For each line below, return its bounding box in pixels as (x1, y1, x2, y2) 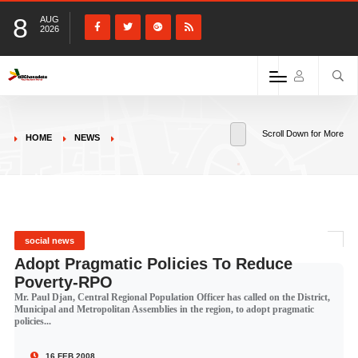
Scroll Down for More (262, 129, 344, 138)
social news (24, 236, 74, 245)
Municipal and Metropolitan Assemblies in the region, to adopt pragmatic (14, 304, 314, 315)
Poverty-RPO (14, 273, 113, 291)
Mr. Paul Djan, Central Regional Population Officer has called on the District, (14, 292, 330, 303)
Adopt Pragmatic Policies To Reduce (14, 255, 292, 272)
